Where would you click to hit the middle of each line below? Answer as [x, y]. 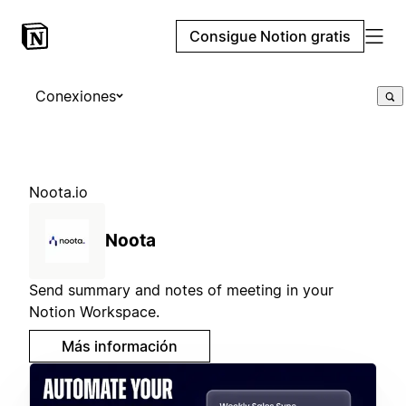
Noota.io [58, 192]
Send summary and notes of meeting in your [181, 290]
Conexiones [76, 96]
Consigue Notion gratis [270, 36]
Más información [120, 346]
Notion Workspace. [94, 312]
